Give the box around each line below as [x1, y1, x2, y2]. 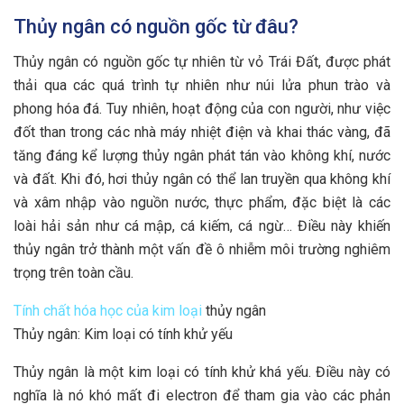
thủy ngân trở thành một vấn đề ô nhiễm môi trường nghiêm [14, 241, 390, 259]
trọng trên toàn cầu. [14, 264, 133, 282]
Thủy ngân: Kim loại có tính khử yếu [14, 326, 233, 344]
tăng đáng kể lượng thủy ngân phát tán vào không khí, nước [14, 147, 390, 165]
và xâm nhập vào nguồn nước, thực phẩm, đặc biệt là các [14, 194, 390, 212]
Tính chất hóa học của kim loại [14, 302, 202, 320]
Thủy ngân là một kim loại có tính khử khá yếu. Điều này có [14, 363, 390, 381]
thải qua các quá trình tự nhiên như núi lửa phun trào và [14, 77, 390, 95]
